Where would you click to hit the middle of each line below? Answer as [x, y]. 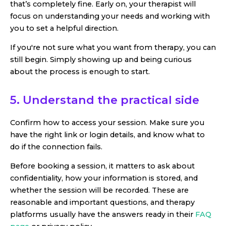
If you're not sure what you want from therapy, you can [113, 48]
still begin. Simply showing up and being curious [101, 60]
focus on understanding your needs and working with [110, 16]
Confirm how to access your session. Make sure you [107, 122]
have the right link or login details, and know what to [107, 134]
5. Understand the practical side [105, 100]
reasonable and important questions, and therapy [102, 203]
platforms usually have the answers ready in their [103, 215]
